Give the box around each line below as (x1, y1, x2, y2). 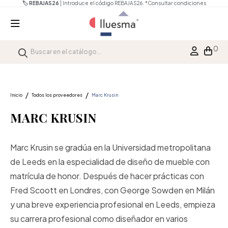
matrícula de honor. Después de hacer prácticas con (10, 170, 204, 182)
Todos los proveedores (32, 92, 82, 98)
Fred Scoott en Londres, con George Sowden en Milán (10, 185, 215, 196)
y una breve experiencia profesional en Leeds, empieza (10, 199, 215, 210)
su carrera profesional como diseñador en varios (10, 213, 188, 224)
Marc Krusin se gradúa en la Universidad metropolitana (10, 142, 211, 153)
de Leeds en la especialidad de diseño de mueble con (10, 156, 210, 167)
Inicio (10, 92, 22, 98)
